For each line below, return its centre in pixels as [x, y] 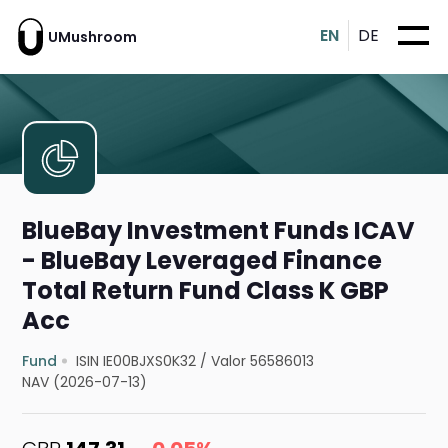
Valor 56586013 [263, 361]
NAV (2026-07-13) [85, 382]
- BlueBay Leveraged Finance [202, 261]
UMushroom [92, 36]
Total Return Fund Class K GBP [206, 291]
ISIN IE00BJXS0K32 [136, 361]
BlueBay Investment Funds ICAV [219, 231]
